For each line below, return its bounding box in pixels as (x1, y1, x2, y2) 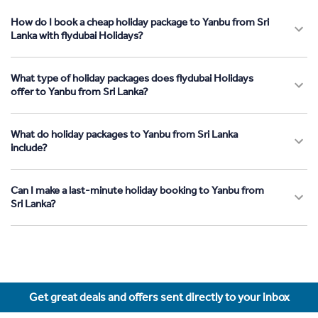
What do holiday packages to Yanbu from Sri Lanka (11, 128, 238, 141)
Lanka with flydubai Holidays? (11, 29, 143, 43)
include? (11, 141, 48, 155)
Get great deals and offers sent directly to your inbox (28, 290, 290, 305)
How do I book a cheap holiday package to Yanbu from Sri (11, 16, 269, 29)
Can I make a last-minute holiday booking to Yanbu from (11, 184, 264, 197)
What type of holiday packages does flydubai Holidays (11, 72, 253, 85)
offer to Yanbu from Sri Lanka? (11, 85, 148, 99)
